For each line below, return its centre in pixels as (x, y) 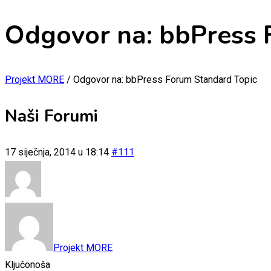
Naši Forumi (51, 116)
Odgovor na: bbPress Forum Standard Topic (165, 79)
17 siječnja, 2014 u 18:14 (57, 152)
